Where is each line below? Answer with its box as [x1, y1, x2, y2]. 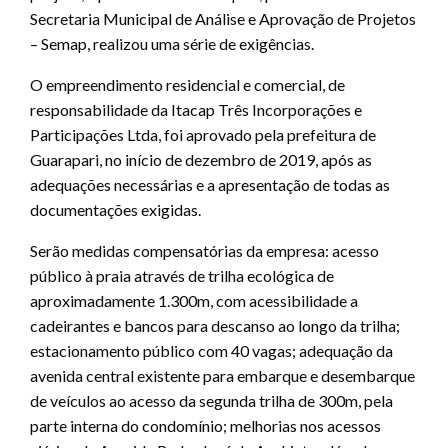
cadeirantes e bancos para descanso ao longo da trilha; [30, 316, 400, 336]
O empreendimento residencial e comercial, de [30, 75, 345, 95]
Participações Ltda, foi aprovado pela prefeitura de [30, 125, 376, 145]
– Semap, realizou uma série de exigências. [30, 34, 314, 54]
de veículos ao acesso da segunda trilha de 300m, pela [30, 391, 393, 411]
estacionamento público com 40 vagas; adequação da [30, 341, 393, 361]
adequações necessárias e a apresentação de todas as [30, 175, 390, 195]
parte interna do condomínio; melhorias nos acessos [30, 416, 381, 436]
